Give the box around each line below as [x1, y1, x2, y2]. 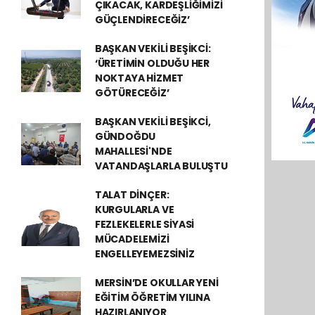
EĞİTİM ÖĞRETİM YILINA [94, 290, 210, 304]
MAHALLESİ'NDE [94, 144, 172, 158]
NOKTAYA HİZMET [94, 71, 184, 85]
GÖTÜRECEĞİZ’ [94, 86, 169, 100]
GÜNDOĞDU [94, 129, 156, 143]
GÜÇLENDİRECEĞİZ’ [94, 13, 190, 27]
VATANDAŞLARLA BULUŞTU [94, 159, 228, 173]
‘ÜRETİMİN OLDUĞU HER [94, 56, 210, 70]
